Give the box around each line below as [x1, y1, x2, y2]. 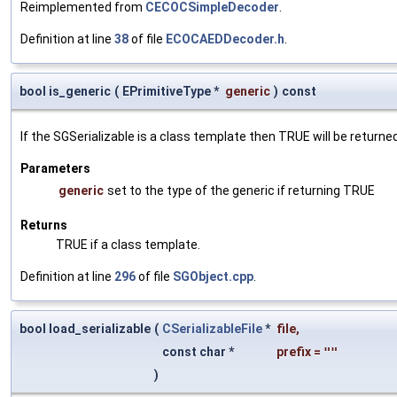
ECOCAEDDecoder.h [166, 31, 284, 46]
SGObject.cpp [173, 269, 253, 284]
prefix [276, 344, 311, 359]
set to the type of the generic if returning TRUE [107, 183, 375, 198]
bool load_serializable [19, 321, 151, 336]
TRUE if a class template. [56, 237, 200, 252]
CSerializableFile [162, 321, 262, 336]
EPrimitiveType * [122, 83, 222, 98]
